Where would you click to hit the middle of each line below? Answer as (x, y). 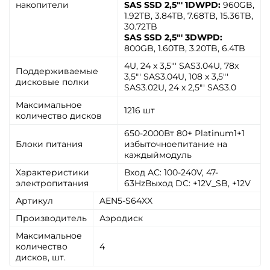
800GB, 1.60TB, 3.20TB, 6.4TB (185, 48)
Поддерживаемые (57, 71)
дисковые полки (52, 82)
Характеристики (52, 172)
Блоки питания (49, 144)
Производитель (51, 218)
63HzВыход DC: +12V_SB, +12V (187, 183)
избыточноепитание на (176, 144)
